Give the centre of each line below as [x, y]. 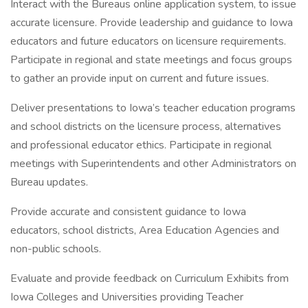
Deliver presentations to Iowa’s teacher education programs [153, 108]
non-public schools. [56, 249]
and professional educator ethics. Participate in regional [141, 145]
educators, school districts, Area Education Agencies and [145, 230]
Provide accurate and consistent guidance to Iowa [128, 212]
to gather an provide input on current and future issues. [140, 78]
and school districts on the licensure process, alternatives [146, 126]
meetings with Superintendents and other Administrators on [153, 164]
